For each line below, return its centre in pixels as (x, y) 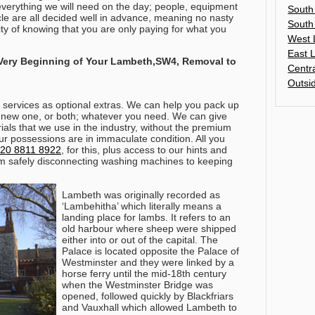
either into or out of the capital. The (140, 240)
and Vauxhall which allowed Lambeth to (149, 308)
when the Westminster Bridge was (137, 285)
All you (209, 139)
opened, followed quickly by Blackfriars (148, 296)
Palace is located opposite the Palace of (150, 251)
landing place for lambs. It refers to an (146, 218)
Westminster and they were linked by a (148, 263)
